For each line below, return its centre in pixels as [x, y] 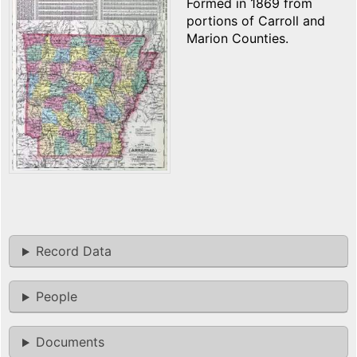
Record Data [73, 251]
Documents [70, 342]
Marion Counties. [237, 39]
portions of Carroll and [256, 21]
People [56, 297]
